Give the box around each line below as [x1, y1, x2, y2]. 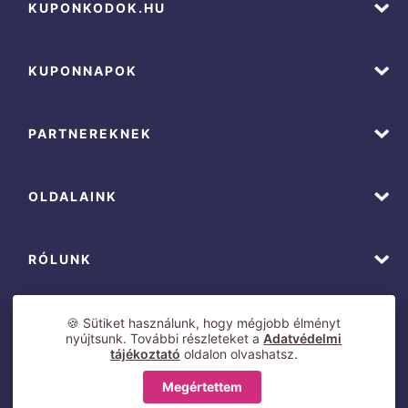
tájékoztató [109, 346, 180, 362]
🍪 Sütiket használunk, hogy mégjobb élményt [66, 315, 342, 331]
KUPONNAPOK [28, 63, 138, 79]
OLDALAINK [28, 189, 118, 205]
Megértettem [162, 379, 243, 395]
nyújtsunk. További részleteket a [66, 331, 264, 347]
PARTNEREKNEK [28, 126, 153, 142]
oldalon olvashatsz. [179, 346, 298, 362]
